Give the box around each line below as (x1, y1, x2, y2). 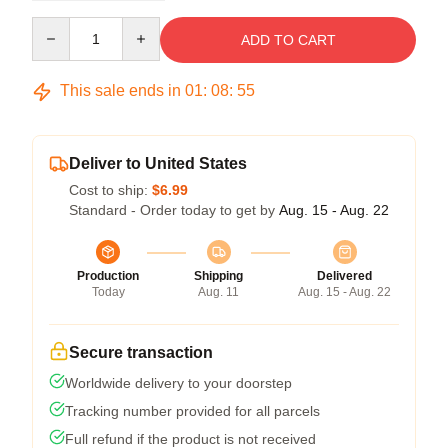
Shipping (194, 269, 243, 283)
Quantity (31, 18, 84, 34)
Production (77, 269, 139, 283)
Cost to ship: (69, 182, 152, 198)
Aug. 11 (198, 285, 239, 299)
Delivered (317, 269, 372, 283)
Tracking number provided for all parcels (65, 403, 320, 419)
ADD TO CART (240, 32, 336, 48)
